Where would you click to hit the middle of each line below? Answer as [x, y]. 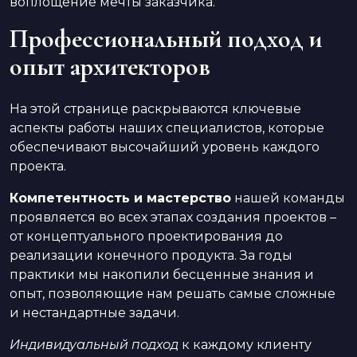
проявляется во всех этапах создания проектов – [173, 217]
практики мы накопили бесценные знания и [162, 274]
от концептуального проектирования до [146, 236]
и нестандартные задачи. [94, 312]
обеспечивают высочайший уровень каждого [165, 147]
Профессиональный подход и [166, 38]
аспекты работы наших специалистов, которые [167, 127]
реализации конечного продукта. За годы [151, 255]
